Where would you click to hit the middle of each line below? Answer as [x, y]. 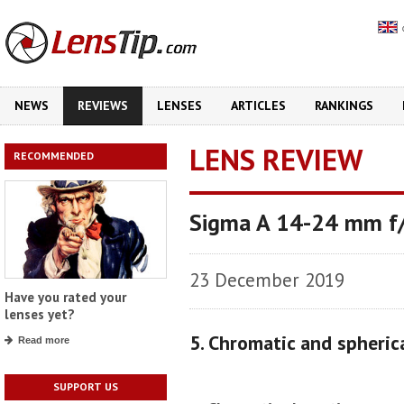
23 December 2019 [267, 280]
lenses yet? [40, 315]
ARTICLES [258, 106]
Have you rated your [65, 298]
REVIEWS [103, 106]
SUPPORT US [86, 387]
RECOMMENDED [54, 156]
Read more [44, 340]
